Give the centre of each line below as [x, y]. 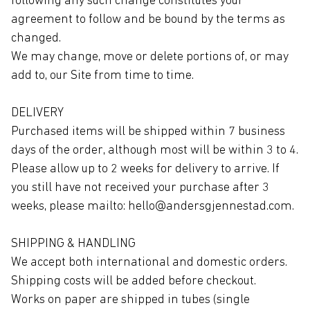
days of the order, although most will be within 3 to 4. [155, 151]
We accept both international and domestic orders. [149, 263]
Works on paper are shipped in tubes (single [130, 300]
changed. [36, 38]
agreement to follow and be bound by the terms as [148, 20]
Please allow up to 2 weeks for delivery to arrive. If [145, 169]
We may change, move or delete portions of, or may [150, 57]
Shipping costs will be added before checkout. [134, 281]
